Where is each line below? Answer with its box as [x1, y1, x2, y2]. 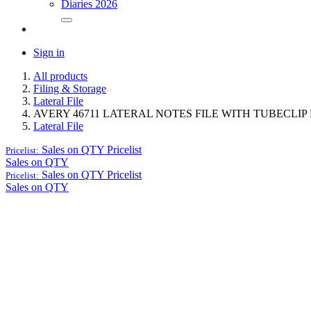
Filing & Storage [33, 83, 106, 95]
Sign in [33, 47, 65, 59]
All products [33, 70, 87, 83]
